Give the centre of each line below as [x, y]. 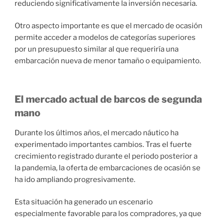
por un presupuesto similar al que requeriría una [97, 49]
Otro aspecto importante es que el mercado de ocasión [109, 26]
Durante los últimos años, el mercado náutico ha [97, 133]
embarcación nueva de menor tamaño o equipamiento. [108, 61]
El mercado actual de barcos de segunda [108, 99]
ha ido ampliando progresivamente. [75, 179]
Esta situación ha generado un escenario [84, 202]
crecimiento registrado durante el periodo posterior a [106, 156]
